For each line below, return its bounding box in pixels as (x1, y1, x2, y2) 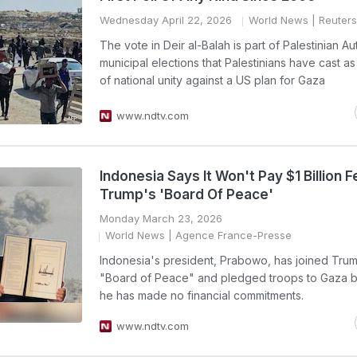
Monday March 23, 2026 (100, 212, 222, 225)
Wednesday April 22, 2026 (100, 14, 232, 26)
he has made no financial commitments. (100, 288, 304, 302)
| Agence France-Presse (165, 229, 292, 241)
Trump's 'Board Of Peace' (100, 186, 273, 202)
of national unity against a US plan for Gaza (100, 73, 325, 87)
